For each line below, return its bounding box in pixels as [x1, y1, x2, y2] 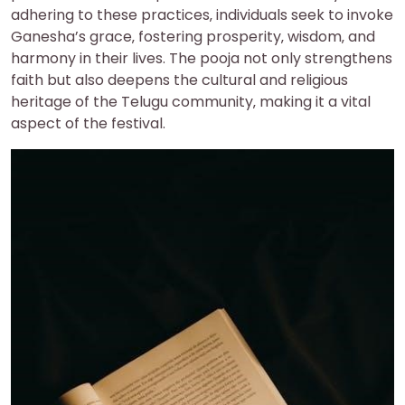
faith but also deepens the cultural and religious [11, 69, 348, 90]
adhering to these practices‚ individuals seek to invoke [11, 4, 393, 25]
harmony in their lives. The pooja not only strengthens [11, 47, 392, 69]
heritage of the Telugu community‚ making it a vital [11, 90, 371, 112]
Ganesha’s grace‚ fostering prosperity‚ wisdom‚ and [11, 25, 375, 47]
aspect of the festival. [11, 112, 165, 134]
